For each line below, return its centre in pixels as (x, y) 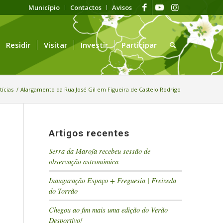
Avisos (122, 7)
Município (44, 7)
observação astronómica (84, 162)
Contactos (86, 7)
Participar (139, 45)
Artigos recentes (89, 133)
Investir (95, 45)
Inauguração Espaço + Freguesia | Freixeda (113, 180)
